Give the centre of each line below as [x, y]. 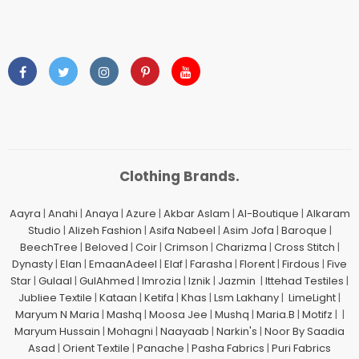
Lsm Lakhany [246, 298]
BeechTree [48, 248]
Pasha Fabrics [228, 349]
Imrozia [161, 281]
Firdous [301, 264]
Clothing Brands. [179, 176]
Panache [161, 349]
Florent [257, 264]
